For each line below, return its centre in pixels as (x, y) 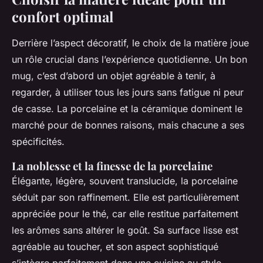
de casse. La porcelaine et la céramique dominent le (127, 109)
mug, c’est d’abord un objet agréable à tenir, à (114, 76)
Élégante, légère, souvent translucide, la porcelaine (125, 181)
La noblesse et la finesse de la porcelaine (112, 166)
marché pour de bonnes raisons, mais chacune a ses (128, 125)
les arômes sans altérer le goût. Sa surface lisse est (125, 230)
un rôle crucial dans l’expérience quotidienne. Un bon (129, 60)
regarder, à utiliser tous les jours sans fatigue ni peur (128, 92)
